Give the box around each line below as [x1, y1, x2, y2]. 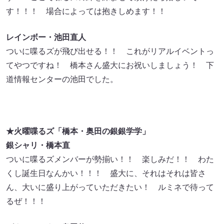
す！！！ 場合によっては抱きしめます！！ [6, 7, 166, 16]
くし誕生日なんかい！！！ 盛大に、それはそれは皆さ [6, 169, 206, 178]
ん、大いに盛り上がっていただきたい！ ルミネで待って [6, 183, 214, 192]
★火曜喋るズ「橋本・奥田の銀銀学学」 [6, 127, 150, 136]
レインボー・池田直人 [6, 33, 86, 42]
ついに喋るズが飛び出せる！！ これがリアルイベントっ [6, 47, 214, 56]
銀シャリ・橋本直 [6, 141, 70, 150]
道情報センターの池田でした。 [6, 75, 118, 84]
